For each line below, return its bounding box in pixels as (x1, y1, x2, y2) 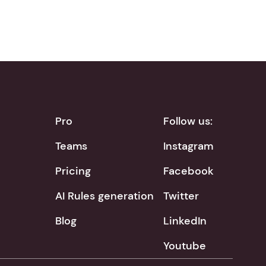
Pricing (55, 164, 91, 178)
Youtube (163, 239, 206, 253)
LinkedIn (163, 214, 207, 228)
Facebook (163, 164, 214, 178)
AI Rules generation (55, 189, 154, 203)
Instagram (163, 139, 213, 153)
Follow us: (163, 114, 213, 128)
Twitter (163, 189, 199, 203)
